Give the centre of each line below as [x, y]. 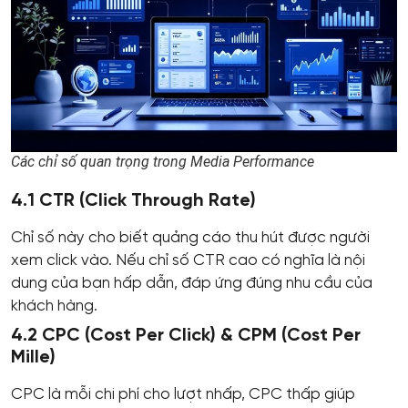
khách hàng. [54, 306]
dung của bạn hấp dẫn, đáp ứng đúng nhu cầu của [192, 283]
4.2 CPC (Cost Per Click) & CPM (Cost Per [186, 335]
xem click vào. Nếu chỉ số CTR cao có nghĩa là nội [188, 260]
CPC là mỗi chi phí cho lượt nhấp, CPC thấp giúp [183, 394]
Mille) [33, 357]
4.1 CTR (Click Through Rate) [133, 200]
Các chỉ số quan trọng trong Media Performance [163, 161]
